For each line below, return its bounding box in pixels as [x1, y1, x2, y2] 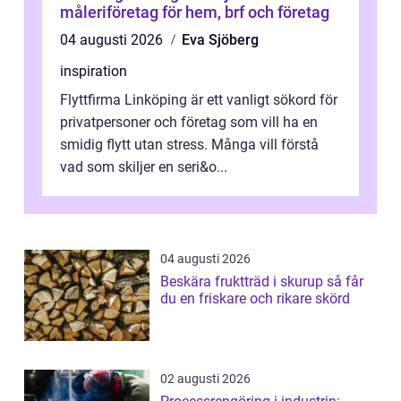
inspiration [60, 63, 127, 81]
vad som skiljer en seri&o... [60, 158, 227, 176]
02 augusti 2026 [160, 371, 251, 387]
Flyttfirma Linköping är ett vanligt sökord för [60, 91, 337, 109]
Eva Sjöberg [182, 31, 259, 49]
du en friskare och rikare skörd [160, 290, 350, 308]
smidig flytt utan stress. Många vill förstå [60, 136, 319, 154]
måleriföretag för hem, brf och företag [60, 3, 329, 22]
